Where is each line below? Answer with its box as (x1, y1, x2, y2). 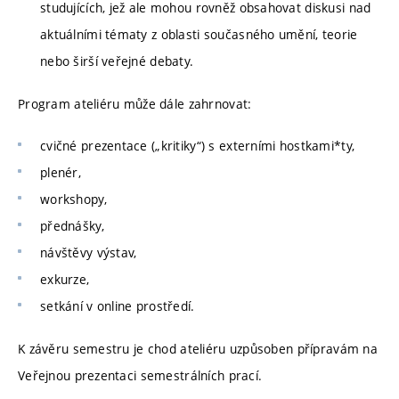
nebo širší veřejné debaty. (40, 53, 194, 70)
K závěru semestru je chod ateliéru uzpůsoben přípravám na (18, 339, 378, 357)
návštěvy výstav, (40, 244, 137, 262)
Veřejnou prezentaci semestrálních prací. (18, 366, 263, 384)
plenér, (40, 164, 81, 182)
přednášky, (40, 217, 104, 235)
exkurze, (40, 271, 90, 289)
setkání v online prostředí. (40, 297, 195, 315)
